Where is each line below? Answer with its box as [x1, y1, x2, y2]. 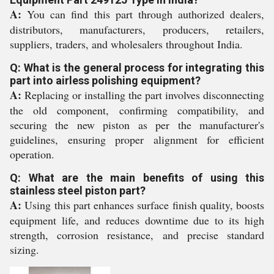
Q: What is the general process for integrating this [10, 61, 264, 74]
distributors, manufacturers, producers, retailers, [10, 22, 264, 37]
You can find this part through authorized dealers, [21, 7, 264, 21]
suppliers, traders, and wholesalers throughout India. [10, 37, 243, 51]
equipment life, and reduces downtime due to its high [10, 213, 264, 228]
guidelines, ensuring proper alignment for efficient [10, 132, 264, 147]
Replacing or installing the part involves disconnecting [21, 87, 264, 102]
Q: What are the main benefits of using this [10, 171, 264, 184]
